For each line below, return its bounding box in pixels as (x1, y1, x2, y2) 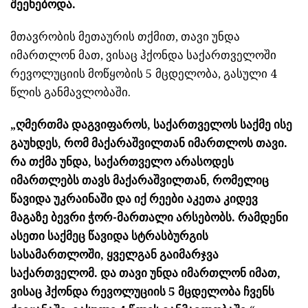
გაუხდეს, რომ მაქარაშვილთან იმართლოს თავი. (10, 135, 287, 150)
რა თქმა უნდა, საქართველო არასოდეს (10, 154, 234, 168)
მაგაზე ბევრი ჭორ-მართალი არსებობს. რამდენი (10, 210, 288, 224)
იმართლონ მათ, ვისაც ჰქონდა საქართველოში (10, 47, 276, 62)
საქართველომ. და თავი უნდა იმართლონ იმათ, (10, 265, 280, 280)
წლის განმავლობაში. (10, 85, 131, 99)
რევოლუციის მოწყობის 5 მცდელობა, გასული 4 (10, 66, 277, 80)
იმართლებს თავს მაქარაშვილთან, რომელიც (10, 173, 269, 187)
